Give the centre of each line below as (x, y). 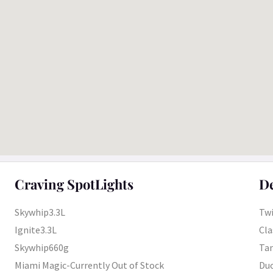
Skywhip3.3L (40, 212)
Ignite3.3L (36, 230)
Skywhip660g (42, 248)
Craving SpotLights (74, 184)
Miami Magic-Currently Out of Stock (90, 265)
